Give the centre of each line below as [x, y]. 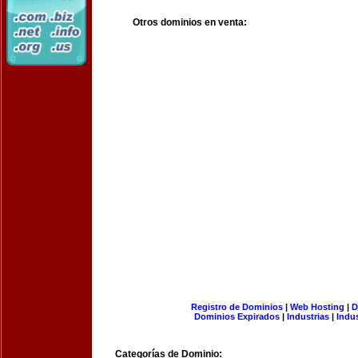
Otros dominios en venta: [190, 22]
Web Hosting [317, 307]
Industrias [308, 316]
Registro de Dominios [237, 307]
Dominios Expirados [237, 316]
